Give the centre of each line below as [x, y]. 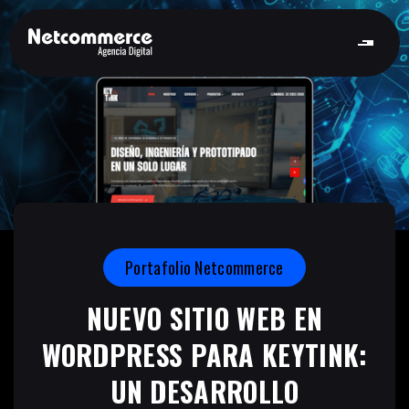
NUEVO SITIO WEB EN [204, 318]
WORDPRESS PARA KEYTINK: [204, 354]
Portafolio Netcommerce [204, 267]
